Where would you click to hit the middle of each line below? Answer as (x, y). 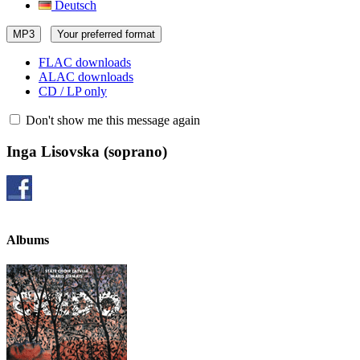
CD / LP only (73, 91)
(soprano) (133, 151)
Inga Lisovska (53, 151)
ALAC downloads (86, 77)
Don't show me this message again (111, 120)
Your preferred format (106, 34)
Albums (28, 239)
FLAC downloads (85, 62)
